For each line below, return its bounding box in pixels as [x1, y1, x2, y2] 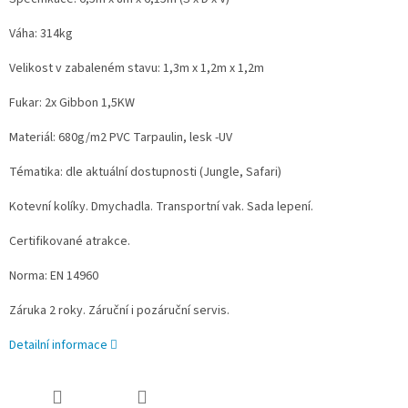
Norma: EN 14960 [9, 267, 98, 286]
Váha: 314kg [9, 25, 73, 44]
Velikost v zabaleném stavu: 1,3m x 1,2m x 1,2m [9, 59, 264, 78]
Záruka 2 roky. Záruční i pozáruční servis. [9, 301, 229, 321]
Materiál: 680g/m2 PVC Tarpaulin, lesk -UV [9, 128, 232, 148]
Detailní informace [9, 336, 107, 355]
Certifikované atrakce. [9, 232, 130, 251]
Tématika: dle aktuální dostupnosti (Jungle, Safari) [9, 163, 281, 182]
